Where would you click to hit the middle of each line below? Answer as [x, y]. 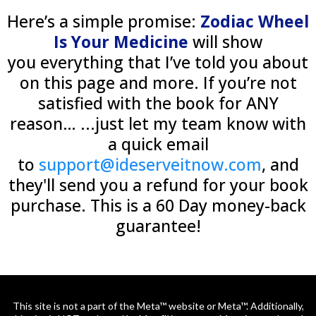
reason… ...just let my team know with [158, 124]
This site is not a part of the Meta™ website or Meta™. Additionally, [158, 306]
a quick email [158, 144]
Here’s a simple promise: [104, 22]
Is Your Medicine [123, 42]
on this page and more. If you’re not [158, 83]
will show [227, 42]
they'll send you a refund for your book [158, 185]
